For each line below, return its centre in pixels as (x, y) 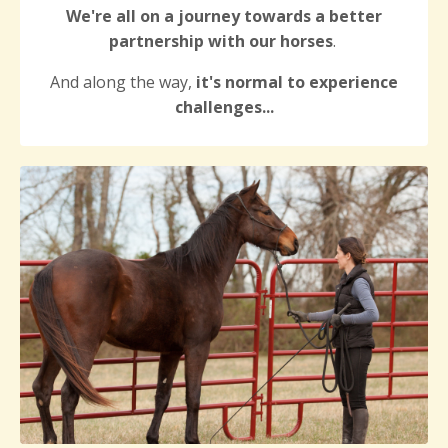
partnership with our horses (220, 41)
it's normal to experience (295, 82)
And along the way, (121, 82)
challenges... (224, 107)
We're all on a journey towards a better (224, 16)
